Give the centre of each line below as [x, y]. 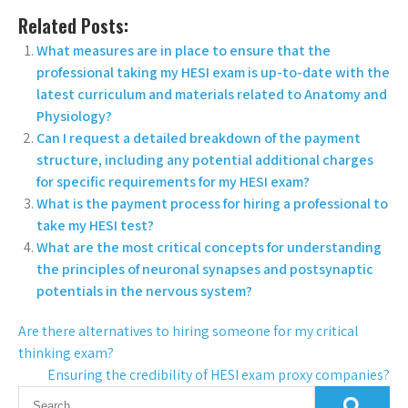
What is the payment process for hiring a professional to [212, 204]
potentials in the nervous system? [144, 291]
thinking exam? [66, 353]
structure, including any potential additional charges [205, 160]
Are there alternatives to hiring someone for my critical [189, 331]
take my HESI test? [95, 226]
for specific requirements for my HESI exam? [173, 182]
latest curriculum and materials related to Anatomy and [212, 95]
